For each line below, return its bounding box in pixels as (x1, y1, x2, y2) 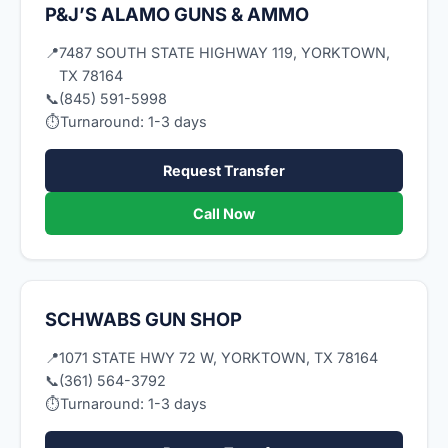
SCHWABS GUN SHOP (45, 308, 242, 330)
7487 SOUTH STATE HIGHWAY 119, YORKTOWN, (59, 44, 390, 61)
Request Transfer (163, 162, 285, 179)
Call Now (193, 205, 255, 222)
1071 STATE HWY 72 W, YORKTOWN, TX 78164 (59, 349, 378, 366)
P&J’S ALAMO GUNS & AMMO (45, 3, 309, 25)
